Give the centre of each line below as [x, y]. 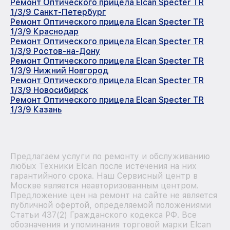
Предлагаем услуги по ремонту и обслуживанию [110, 156]
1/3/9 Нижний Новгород [59, 70]
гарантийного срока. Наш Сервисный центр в [104, 176]
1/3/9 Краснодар [44, 31]
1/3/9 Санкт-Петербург [58, 12]
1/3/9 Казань [36, 109]
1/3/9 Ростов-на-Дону [55, 51]
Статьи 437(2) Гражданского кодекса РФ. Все [103, 215]
